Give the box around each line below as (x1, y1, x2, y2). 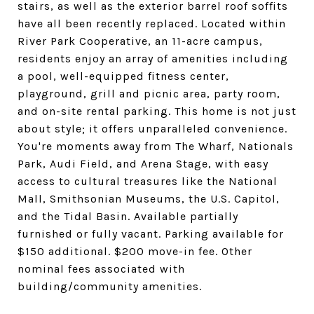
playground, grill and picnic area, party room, (18, 87, 280, 100)
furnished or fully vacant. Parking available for (18, 227, 284, 240)
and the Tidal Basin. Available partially (18, 210, 238, 223)
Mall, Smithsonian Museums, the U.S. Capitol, (18, 192, 280, 205)
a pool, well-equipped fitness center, (18, 69, 229, 83)
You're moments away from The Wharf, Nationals (18, 139, 294, 153)
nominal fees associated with (18, 262, 185, 275)
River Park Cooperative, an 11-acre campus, (18, 34, 263, 48)
